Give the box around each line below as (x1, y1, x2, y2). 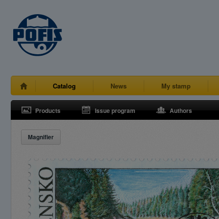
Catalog (53, 81, 76, 90)
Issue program (95, 106, 135, 115)
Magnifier (28, 132, 54, 141)
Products (35, 106, 61, 115)
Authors (170, 106, 192, 115)
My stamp (161, 81, 191, 90)
